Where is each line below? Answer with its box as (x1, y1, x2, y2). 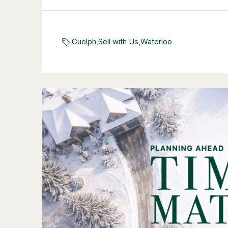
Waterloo (140, 37, 172, 47)
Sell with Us (98, 37, 138, 47)
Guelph (72, 37, 96, 47)
